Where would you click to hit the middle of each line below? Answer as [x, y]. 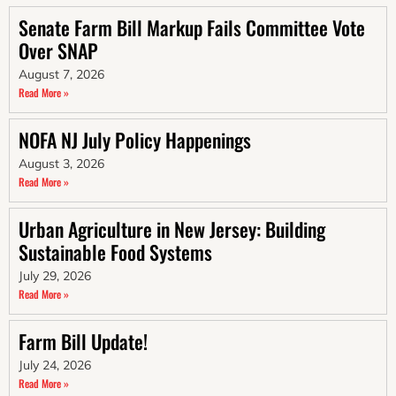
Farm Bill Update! [83, 341]
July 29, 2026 [55, 275]
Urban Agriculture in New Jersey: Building [172, 228]
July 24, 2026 [55, 365]
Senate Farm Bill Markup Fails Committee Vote [192, 27]
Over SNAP [58, 50]
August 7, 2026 [61, 74]
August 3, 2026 [61, 163]
